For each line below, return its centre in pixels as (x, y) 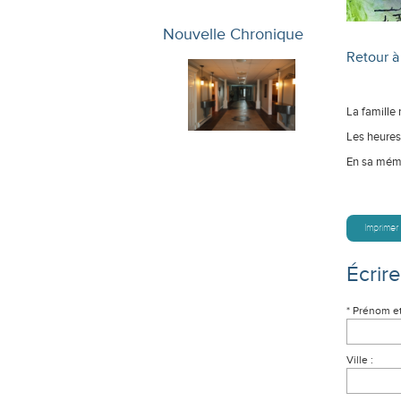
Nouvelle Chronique (233, 34)
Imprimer (381, 228)
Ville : (360, 360)
